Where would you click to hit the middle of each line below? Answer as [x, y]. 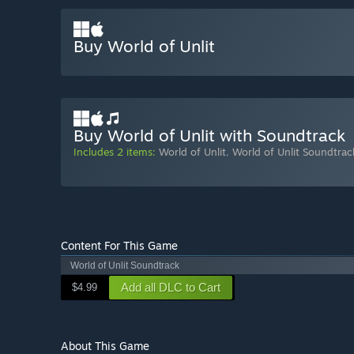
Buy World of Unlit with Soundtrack [209, 136]
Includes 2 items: [115, 152]
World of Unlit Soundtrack [125, 266]
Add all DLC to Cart [171, 288]
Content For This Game [119, 246]
